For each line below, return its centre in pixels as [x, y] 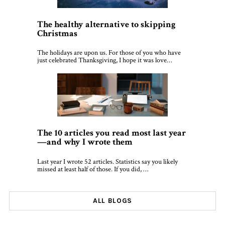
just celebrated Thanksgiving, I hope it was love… [104, 61]
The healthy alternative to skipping [106, 24]
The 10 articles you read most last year [111, 133]
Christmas [57, 33]
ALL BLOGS [113, 200]
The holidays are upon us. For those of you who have [109, 53]
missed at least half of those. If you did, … [93, 169]
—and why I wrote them [85, 142]
